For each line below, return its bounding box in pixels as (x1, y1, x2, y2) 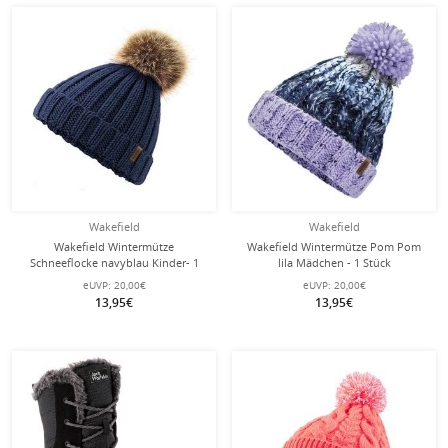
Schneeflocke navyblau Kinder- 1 (29, 255, 199, 270)
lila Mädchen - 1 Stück (277, 255, 391, 270)
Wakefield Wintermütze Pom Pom (247, 239, 421, 254)
